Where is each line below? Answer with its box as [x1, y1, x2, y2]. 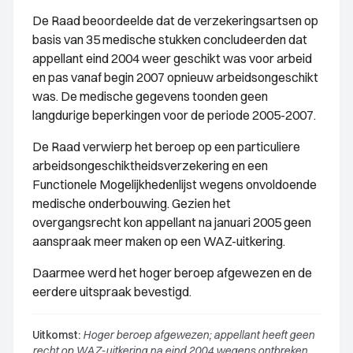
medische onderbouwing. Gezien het [32, 195, 231, 211]
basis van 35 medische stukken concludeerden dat [32, 32, 307, 47]
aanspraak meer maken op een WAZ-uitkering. [32, 233, 285, 249]
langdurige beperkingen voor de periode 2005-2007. [32, 107, 316, 123]
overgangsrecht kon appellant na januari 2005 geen [32, 214, 311, 230]
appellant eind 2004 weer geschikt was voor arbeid [32, 50, 312, 66]
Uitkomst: [32, 328, 80, 342]
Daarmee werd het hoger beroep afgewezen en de [32, 265, 312, 281]
